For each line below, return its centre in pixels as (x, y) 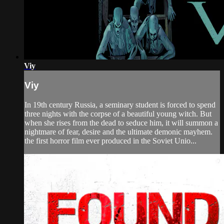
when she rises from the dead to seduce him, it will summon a (121, 123)
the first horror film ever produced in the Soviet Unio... (110, 141)
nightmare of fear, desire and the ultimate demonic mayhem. (118, 132)
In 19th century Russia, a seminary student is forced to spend (120, 105)
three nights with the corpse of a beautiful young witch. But (118, 114)
